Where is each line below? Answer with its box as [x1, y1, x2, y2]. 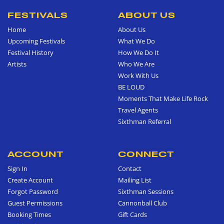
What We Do [118, 36, 155, 45]
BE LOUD [118, 82, 144, 91]
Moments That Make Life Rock [118, 93, 208, 103]
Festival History [7, 47, 53, 57]
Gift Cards [118, 209, 147, 219]
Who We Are [118, 59, 154, 68]
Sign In [7, 163, 27, 173]
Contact [118, 163, 141, 173]
